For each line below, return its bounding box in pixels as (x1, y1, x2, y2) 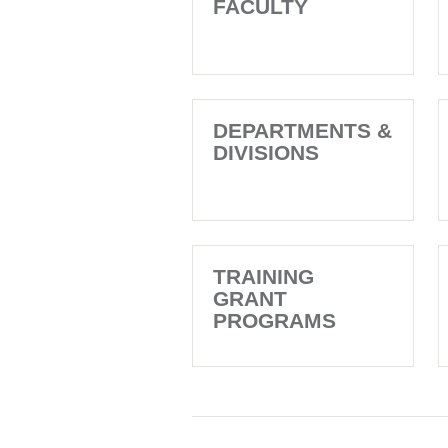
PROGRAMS (213, 309, 336, 332)
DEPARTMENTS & (213, 119, 392, 142)
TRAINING (213, 265, 314, 288)
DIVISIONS (213, 141, 319, 164)
